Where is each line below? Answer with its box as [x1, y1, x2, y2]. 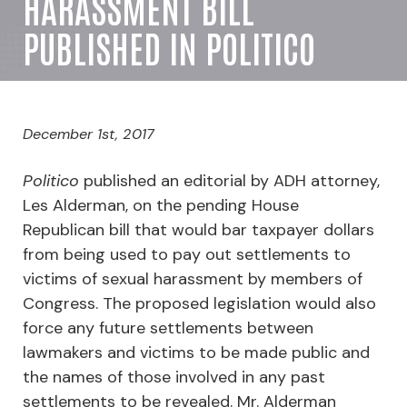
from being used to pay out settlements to [23, 243, 351, 265]
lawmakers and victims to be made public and [23, 341, 370, 363]
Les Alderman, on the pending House [23, 194, 299, 216]
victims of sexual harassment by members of [23, 267, 362, 290]
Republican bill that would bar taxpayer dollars [23, 218, 374, 241]
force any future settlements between [23, 316, 313, 339]
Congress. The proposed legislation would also [23, 292, 376, 314]
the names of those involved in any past [23, 365, 325, 388]
